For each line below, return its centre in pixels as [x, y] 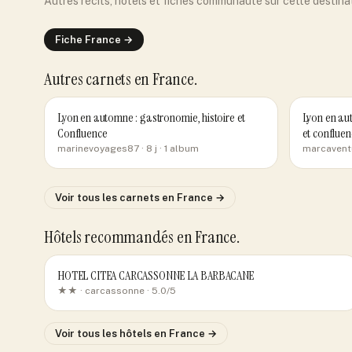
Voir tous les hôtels [104, 334]
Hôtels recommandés [110, 237]
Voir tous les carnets [108, 198]
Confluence [82, 133]
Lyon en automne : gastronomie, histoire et [152, 117]
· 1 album [178, 148]
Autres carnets [89, 79]
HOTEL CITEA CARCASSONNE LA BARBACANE [156, 275]
